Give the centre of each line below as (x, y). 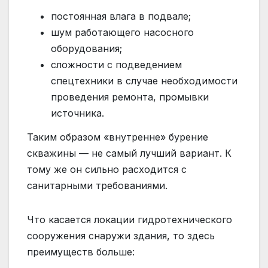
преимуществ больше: (81, 252)
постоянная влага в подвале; (121, 16)
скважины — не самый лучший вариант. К (129, 153)
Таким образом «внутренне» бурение (118, 137)
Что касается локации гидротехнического (130, 219)
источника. (77, 113)
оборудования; (86, 48)
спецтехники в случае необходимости (144, 80)
